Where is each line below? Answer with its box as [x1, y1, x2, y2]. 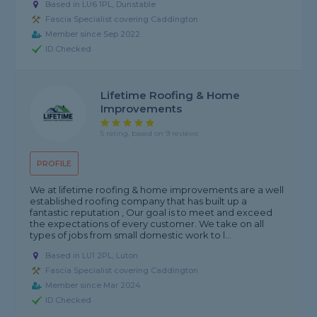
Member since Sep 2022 [45, 29, 141, 40]
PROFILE [37, 158, 72, 169]
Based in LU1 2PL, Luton [45, 250, 139, 261]
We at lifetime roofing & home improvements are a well [30, 184, 284, 196]
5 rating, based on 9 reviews [100, 129, 199, 139]
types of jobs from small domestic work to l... [30, 229, 232, 241]
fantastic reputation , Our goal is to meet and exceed [30, 207, 273, 219]
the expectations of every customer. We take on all [30, 218, 265, 230]
